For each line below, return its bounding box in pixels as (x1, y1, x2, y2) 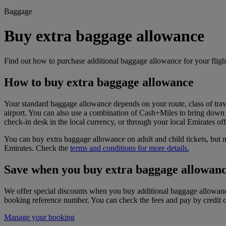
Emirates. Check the (4, 143, 70, 152)
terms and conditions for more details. (70, 143, 189, 152)
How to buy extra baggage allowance (4, 75, 194, 89)
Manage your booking (4, 212, 75, 221)
